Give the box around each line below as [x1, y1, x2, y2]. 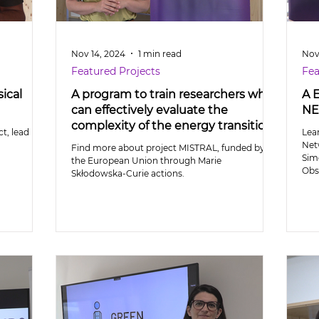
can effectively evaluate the [71, 103, 228, 117]
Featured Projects [71, 65, 160, 78]
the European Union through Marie [71, 155, 221, 166]
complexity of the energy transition [71, 119, 273, 132]
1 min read [138, 48, 182, 59]
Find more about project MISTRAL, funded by [71, 142, 265, 153]
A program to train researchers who [71, 88, 273, 101]
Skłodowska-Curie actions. [71, 168, 184, 179]
